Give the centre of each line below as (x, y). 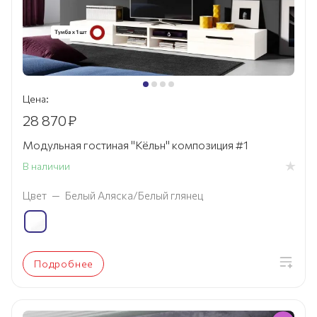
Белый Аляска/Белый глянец (134, 196)
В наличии (46, 166)
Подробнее (64, 264)
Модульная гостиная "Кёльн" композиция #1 (136, 145)
